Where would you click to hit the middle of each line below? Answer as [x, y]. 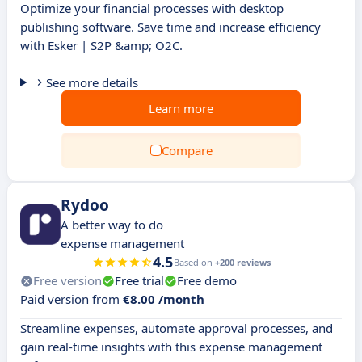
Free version [67, 280]
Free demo [207, 280]
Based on [194, 262]
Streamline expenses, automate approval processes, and [177, 328]
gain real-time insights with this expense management [171, 347]
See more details [92, 82]
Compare [187, 150]
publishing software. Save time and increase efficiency [170, 27]
